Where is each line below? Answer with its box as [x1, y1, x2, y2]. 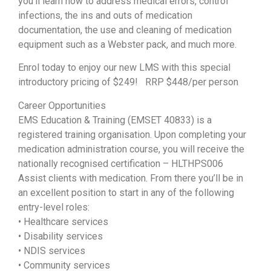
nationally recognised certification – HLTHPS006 [18, 157, 223, 169]
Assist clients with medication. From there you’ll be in [18, 172, 243, 184]
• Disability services [18, 230, 103, 242]
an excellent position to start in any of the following [18, 186, 234, 198]
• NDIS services [18, 244, 85, 256]
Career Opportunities [18, 99, 106, 111]
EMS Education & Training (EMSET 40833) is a [18, 114, 212, 126]
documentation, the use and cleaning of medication [18, 24, 232, 36]
